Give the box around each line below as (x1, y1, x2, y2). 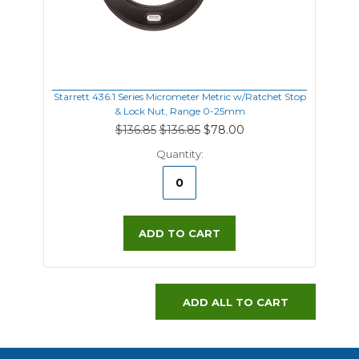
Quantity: (155, 147, 204, 160)
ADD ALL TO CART (183, 295, 289, 309)
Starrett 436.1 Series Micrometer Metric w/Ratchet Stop (53, 91, 306, 103)
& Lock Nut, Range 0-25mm (114, 105, 245, 117)
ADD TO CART (139, 227, 220, 240)
